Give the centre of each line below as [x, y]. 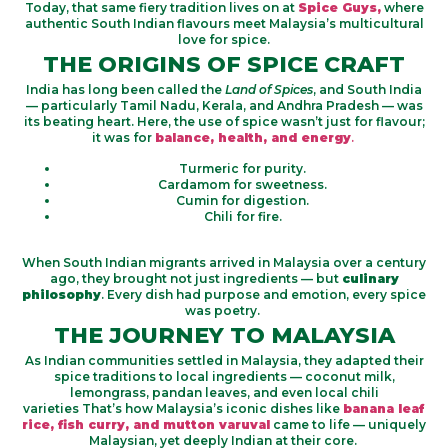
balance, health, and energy [252, 138]
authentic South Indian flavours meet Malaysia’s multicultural [224, 24]
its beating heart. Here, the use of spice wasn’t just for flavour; [224, 122]
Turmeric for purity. [242, 168]
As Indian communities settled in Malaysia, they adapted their [224, 361]
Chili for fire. [242, 216]
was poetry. [222, 311]
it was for [123, 138]
